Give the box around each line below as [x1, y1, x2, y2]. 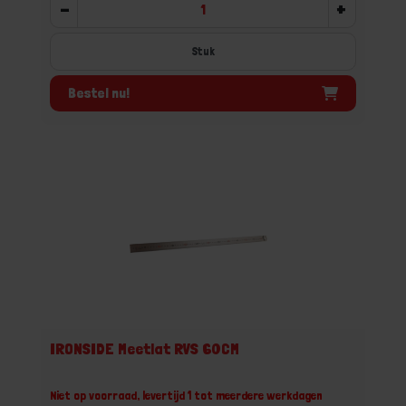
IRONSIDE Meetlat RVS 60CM [50, 339, 239, 358]
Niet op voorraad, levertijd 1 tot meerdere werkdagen [50, 388, 323, 402]
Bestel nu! [68, 83, 130, 101]
